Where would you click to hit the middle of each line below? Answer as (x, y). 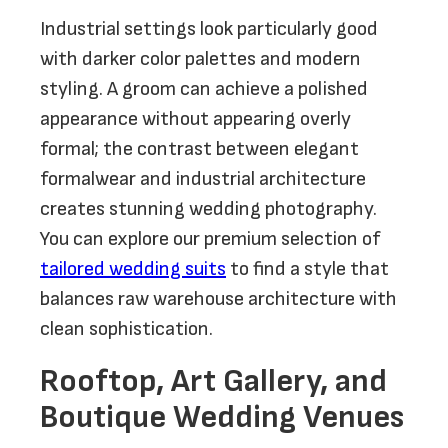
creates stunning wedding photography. (208, 209)
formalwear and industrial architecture (203, 179)
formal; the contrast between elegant (199, 149)
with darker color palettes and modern (200, 59)
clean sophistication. (126, 329)
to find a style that (307, 269)
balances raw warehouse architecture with (218, 299)
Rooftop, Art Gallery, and (213, 381)
